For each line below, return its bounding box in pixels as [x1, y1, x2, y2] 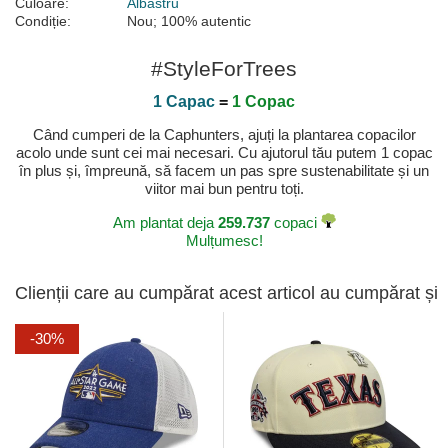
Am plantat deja [112, 214, 218, 232]
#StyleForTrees [151, 57, 297, 81]
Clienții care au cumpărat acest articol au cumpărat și [15, 283, 438, 304]
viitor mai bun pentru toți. [144, 180, 304, 198]
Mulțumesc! [185, 232, 263, 250]
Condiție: [15, 13, 71, 30]
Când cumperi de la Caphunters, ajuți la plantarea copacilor [32, 126, 416, 144]
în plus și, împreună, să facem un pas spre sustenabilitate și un [19, 162, 429, 180]
